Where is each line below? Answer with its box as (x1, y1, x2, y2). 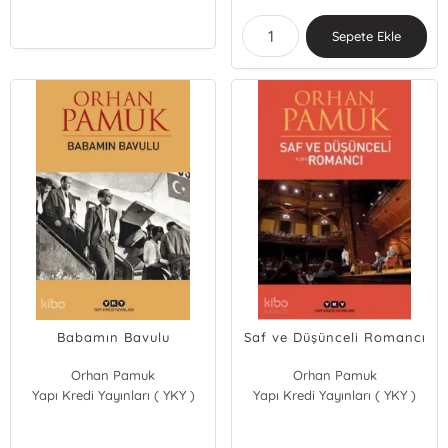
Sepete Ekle (331, 28, 402, 44)
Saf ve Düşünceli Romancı (243, 329, 426, 345)
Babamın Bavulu (56, 329, 170, 345)
